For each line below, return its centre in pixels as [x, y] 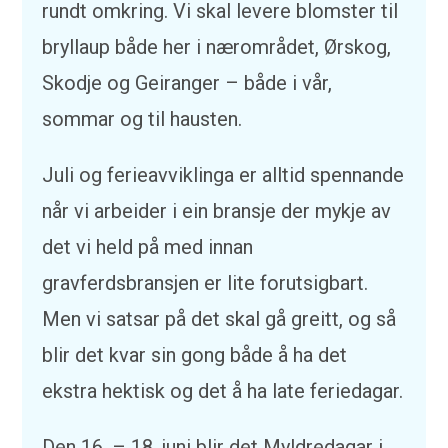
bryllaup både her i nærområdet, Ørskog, [217, 47]
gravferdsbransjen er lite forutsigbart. [205, 283]
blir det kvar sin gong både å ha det [195, 355]
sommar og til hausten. [142, 119]
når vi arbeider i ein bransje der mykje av [217, 211]
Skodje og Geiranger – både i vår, [187, 83]
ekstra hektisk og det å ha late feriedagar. [223, 391]
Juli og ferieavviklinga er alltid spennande [223, 175]
